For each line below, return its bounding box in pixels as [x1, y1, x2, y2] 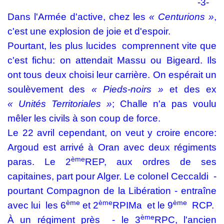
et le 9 [147, 200, 173, 210]
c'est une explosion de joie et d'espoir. [7, 26, 170, 36]
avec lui [7, 200, 40, 210]
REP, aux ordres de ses [85, 156, 216, 167]
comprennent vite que [122, 40, 217, 51]
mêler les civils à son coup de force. [7, 113, 163, 123]
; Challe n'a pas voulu [112, 98, 216, 109]
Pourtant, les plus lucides [7, 40, 116, 51]
